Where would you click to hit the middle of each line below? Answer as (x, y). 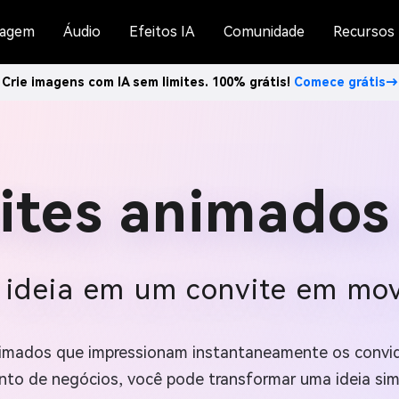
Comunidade (264, 32)
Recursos (364, 32)
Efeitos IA (162, 32)
